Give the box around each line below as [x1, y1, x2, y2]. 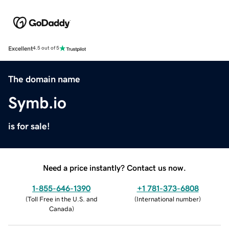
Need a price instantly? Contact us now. [43, 163, 186, 172]
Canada [49, 205, 72, 212]
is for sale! [8, 121, 50, 131]
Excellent [8, 45, 33, 52]
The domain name [8, 74, 80, 84]
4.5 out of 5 [33, 45, 59, 51]
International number [136, 195, 199, 202]
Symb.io [8, 94, 66, 111]
